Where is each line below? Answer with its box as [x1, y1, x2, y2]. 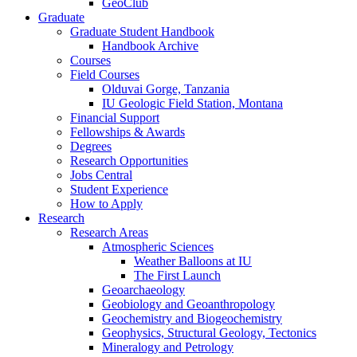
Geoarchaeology [102, 283, 185, 297]
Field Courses [70, 68, 139, 82]
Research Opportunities [70, 154, 188, 168]
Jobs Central [70, 168, 132, 182]
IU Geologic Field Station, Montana [102, 96, 283, 111]
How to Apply [70, 197, 143, 211]
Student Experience [70, 182, 168, 197]
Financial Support [70, 111, 159, 125]
